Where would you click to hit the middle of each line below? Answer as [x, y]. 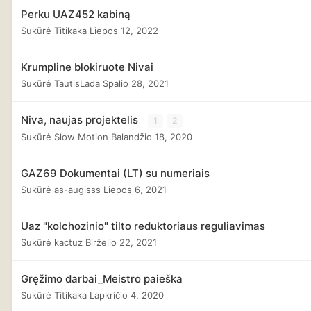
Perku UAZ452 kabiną [76, 14]
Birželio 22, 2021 [121, 242]
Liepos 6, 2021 [135, 189]
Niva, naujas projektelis [81, 119]
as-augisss [77, 189]
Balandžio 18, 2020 [152, 136]
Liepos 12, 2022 [124, 30]
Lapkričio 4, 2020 [127, 295]
